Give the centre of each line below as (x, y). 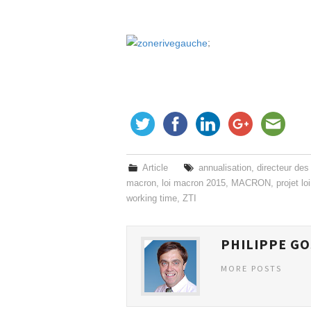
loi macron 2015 (194, 184)
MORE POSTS (251, 269)
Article (155, 168)
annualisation (225, 168)
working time (152, 199)
